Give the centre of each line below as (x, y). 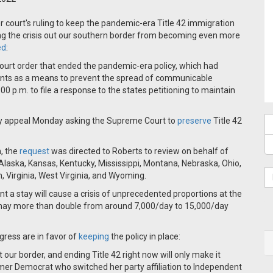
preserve (194, 121)
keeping (94, 236)
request (34, 151)
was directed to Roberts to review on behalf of (140, 151)
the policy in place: (145, 236)
